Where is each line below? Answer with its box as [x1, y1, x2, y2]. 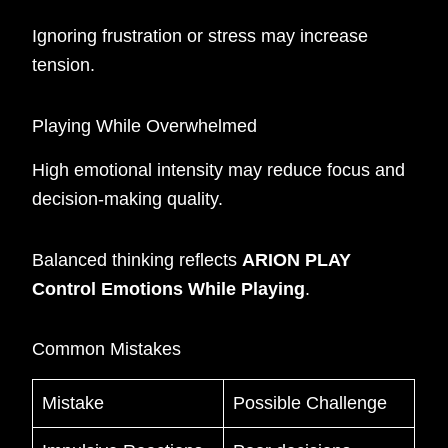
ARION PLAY [242, 249, 352, 270]
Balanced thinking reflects [32, 249, 243, 270]
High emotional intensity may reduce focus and [32, 160, 406, 181]
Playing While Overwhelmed [32, 115, 258, 136]
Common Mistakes [32, 339, 182, 360]
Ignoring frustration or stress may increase [32, 26, 369, 47]
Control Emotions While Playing [32, 278, 306, 299]
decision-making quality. [32, 189, 224, 210]
